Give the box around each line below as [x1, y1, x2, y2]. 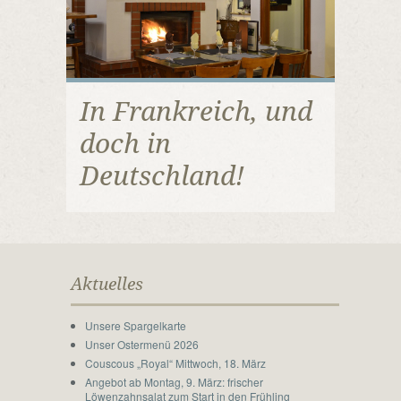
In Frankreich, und [80, 95, 312, 127]
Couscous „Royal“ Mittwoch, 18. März [84, 354, 266, 371]
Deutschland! [80, 159, 244, 192]
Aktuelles [70, 273, 143, 294]
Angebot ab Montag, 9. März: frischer [84, 373, 263, 389]
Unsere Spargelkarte [84, 317, 186, 333]
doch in [80, 127, 171, 159]
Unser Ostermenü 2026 [84, 336, 199, 352]
